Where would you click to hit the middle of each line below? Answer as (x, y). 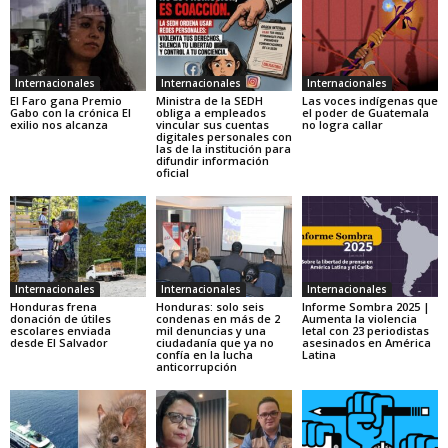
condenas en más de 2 (217, 319)
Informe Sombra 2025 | (365, 307)
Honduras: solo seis (209, 307)
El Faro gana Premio (66, 100)
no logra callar (342, 124)
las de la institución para (223, 148)
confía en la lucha (204, 355)
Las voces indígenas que (369, 100)
